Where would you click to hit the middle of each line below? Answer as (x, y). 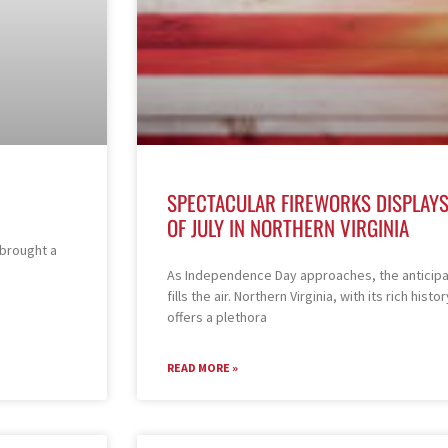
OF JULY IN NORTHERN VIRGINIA (288, 228)
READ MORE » (202, 368)
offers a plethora (217, 317)
